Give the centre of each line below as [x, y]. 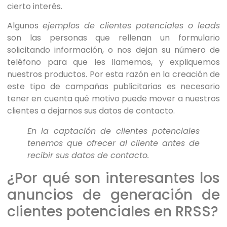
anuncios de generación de [113, 195]
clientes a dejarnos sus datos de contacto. [91, 110]
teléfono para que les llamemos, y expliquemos [113, 62]
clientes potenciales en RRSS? [113, 211]
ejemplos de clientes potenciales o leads [131, 25]
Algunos [25, 25]
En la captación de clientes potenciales [113, 131]
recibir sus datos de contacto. [89, 155]
